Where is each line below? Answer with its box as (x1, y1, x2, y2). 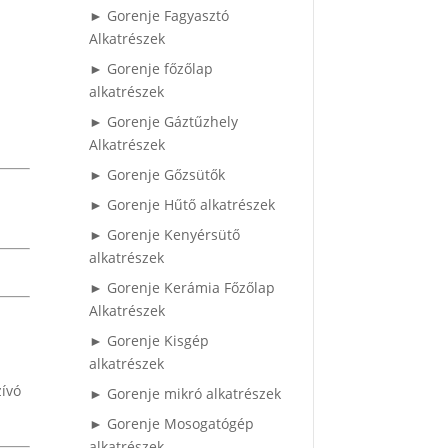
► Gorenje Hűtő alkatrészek (89, 195, 276, 215)
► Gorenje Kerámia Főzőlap (89, 278, 276, 298)
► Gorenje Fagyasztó (89, 6, 230, 26)
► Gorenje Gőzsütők (89, 165, 226, 185)
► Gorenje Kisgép (89, 331, 210, 351)
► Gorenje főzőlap (89, 59, 214, 79)
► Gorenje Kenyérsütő (89, 225, 241, 245)
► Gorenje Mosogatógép (89, 414, 255, 434)
